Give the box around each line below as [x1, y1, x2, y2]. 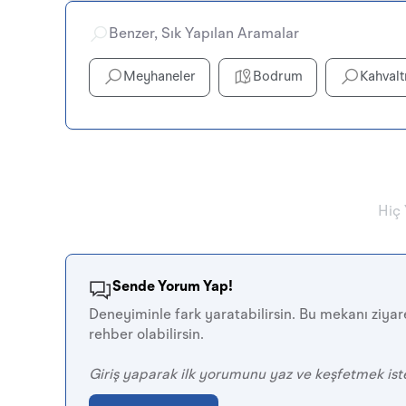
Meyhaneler [123, 70, 196, 84]
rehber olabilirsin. [89, 327, 204, 343]
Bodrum [253, 70, 303, 84]
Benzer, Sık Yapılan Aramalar [109, 26, 299, 42]
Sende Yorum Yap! [112, 279, 233, 295]
